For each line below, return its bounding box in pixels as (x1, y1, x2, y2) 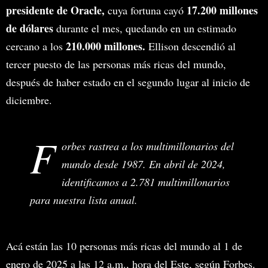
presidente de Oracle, (6, 2, 105, 18)
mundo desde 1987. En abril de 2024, (62, 156, 226, 171)
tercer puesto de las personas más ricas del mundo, (6, 56, 226, 71)
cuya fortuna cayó (105, 2, 187, 17)
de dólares (6, 20, 53, 36)
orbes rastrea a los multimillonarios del (62, 138, 234, 153)
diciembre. (6, 92, 52, 107)
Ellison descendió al (145, 38, 236, 53)
